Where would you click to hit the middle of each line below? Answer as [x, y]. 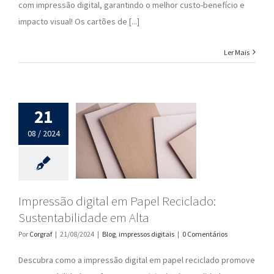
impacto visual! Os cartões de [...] [79, 21]
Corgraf [41, 234]
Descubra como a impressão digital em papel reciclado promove [137, 260]
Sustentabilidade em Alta [84, 217]
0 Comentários [205, 234]
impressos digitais [146, 234]
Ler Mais [237, 52]
